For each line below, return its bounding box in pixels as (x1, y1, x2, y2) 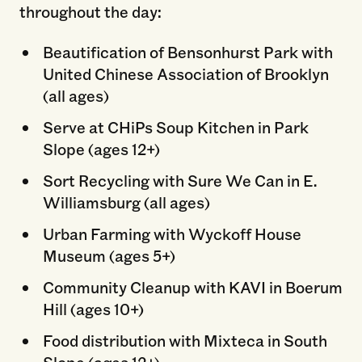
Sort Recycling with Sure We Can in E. (42, 170, 317, 192)
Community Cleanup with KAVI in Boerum (42, 276, 343, 297)
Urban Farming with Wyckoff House (42, 222, 301, 244)
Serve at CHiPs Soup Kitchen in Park (42, 116, 309, 138)
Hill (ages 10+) (42, 297, 144, 319)
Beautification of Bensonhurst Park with (42, 41, 333, 63)
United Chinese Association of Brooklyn (42, 63, 329, 85)
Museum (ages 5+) (42, 244, 175, 266)
